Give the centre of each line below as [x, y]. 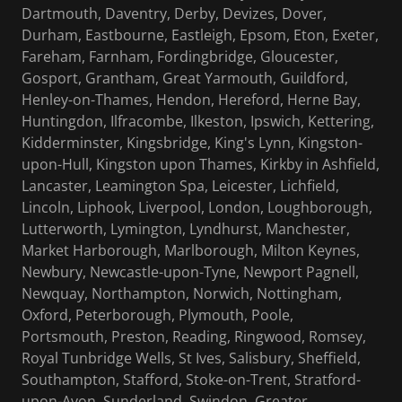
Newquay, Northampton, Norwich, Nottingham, [182, 294]
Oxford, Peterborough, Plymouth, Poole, [157, 315]
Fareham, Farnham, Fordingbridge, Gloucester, [180, 57]
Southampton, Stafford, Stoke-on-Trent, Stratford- [191, 380]
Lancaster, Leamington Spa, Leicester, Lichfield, [180, 186]
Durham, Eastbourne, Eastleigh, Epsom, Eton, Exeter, [200, 35]
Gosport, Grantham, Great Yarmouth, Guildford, [185, 79]
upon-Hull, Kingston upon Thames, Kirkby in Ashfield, [201, 165]
